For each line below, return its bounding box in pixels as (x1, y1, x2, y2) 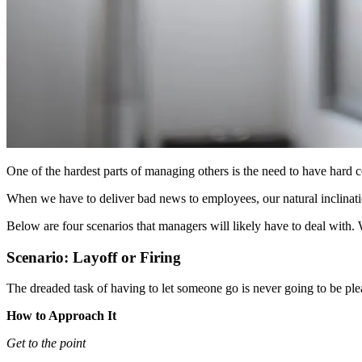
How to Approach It (6, 309, 116, 323)
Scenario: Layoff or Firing (6, 248, 181, 266)
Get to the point (6, 336, 86, 351)
